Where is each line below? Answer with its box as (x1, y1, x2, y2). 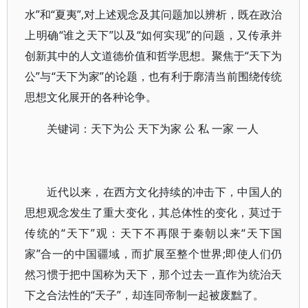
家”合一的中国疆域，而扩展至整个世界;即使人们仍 (25, 246, 283, 261)
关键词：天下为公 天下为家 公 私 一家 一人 (47, 121, 258, 136)
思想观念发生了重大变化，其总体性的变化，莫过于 (25, 205, 283, 220)
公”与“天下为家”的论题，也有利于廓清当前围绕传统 (25, 69, 283, 84)
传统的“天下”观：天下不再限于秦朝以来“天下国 (25, 225, 283, 241)
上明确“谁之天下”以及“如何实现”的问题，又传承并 (25, 27, 283, 43)
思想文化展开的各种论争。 (25, 89, 157, 104)
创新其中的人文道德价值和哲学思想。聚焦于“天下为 (25, 48, 283, 63)
